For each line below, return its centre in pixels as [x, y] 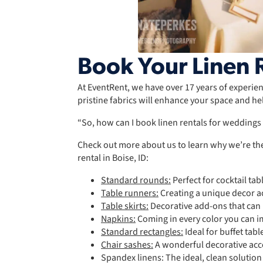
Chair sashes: [127, 245]
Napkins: [118, 219]
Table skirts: [125, 206]
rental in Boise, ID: [113, 158]
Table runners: [130, 193]
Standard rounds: [136, 181]
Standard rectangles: [142, 232]
